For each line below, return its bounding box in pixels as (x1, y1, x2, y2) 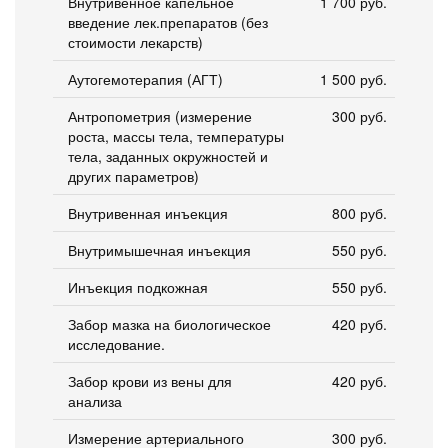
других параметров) (68, 165, 199, 186)
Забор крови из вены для (68, 370, 232, 391)
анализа (68, 390, 122, 411)
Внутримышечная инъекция (68, 239, 251, 260)
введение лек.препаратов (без (68, 11, 268, 32)
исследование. (68, 333, 165, 354)
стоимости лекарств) (68, 31, 203, 52)
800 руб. (332, 202, 387, 223)
